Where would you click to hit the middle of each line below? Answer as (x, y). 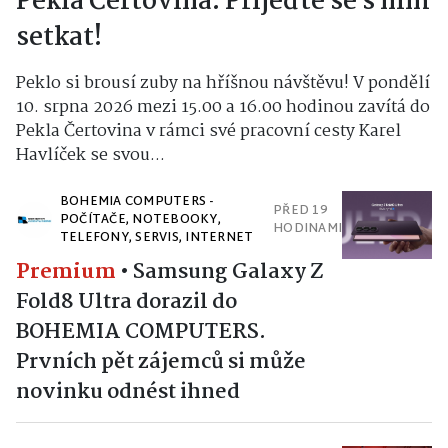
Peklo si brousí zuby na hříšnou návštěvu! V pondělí (223, 84)
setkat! (59, 38)
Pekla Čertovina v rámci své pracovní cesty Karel (208, 132)
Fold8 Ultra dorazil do (126, 302)
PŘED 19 (300, 211)
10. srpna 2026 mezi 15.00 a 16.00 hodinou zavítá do (223, 108)
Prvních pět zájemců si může (161, 362)
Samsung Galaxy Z (228, 272)
